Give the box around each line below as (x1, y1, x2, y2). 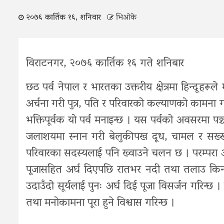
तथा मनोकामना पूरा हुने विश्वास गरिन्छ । (26, 193, 175, 214)
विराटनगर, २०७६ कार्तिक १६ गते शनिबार (26, 53, 184, 74)
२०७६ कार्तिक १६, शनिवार (23, 10, 103, 25)
